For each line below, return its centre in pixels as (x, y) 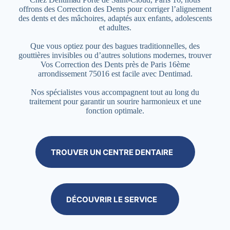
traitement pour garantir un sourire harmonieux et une (115, 101)
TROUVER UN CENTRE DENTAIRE (112, 152)
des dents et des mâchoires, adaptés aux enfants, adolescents (115, 18)
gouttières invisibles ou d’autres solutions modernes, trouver (115, 55)
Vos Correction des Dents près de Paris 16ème (115, 64)
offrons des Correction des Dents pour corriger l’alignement (115, 9)
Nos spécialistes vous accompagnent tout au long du (115, 92)
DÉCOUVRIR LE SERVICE (112, 199)
